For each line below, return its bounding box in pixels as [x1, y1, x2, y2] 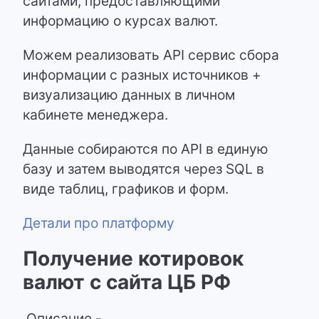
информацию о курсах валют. [23, 12, 218, 29]
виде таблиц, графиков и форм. [23, 180, 232, 197]
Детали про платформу [23, 214, 174, 231]
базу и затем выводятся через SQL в [23, 160, 264, 177]
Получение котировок [23, 246, 244, 271]
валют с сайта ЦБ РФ [23, 270, 231, 294]
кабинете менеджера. [23, 106, 172, 123]
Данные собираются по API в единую [23, 140, 268, 157]
